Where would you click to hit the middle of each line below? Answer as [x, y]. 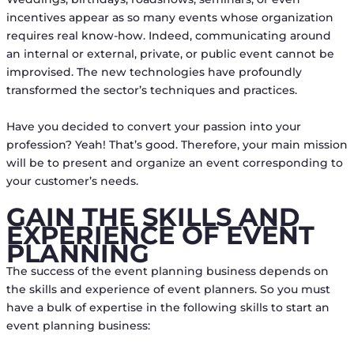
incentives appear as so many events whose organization [169, 18]
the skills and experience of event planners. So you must [168, 289]
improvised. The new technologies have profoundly [154, 72]
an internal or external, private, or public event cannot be [170, 54]
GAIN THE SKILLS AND [153, 217]
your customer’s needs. [72, 181]
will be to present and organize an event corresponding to [174, 162]
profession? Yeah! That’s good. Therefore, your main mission [177, 144]
